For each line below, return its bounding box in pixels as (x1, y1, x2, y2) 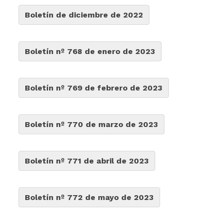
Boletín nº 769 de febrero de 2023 (25, 83, 163, 92)
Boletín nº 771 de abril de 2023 (25, 156, 149, 165)
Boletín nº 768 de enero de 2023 (25, 47, 156, 56)
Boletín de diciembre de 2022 (25, 10, 144, 19)
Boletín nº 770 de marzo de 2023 (25, 120, 159, 129)
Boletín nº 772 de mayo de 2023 (25, 193, 154, 202)
